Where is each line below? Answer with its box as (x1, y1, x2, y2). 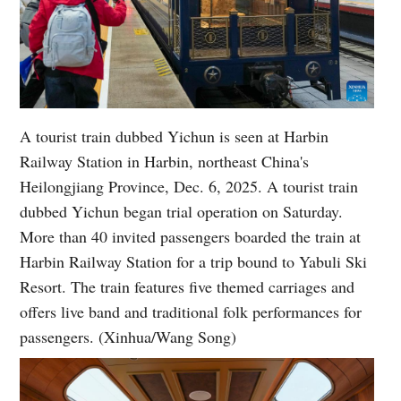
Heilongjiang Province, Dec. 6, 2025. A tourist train (20, 175, 359, 197)
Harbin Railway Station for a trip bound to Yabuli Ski (20, 250, 368, 272)
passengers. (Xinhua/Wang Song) (20, 325, 237, 347)
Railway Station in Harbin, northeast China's (20, 149, 310, 172)
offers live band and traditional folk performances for (20, 300, 363, 322)
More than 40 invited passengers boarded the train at (20, 225, 362, 247)
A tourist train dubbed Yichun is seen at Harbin (20, 124, 329, 147)
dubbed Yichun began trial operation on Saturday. (20, 200, 344, 222)
